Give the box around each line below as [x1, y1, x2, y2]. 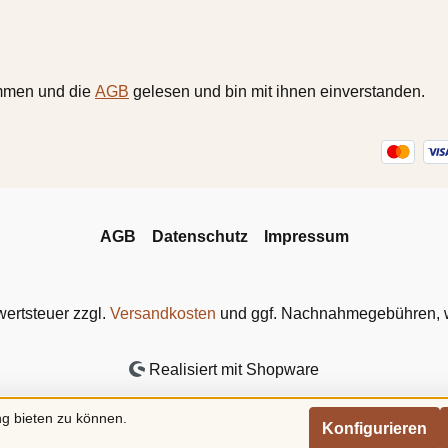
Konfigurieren [322, 420, 427, 437]
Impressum [263, 228, 349, 246]
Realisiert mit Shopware [145, 361, 320, 379]
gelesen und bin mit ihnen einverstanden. [129, 82, 425, 100]
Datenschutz [151, 228, 248, 246]
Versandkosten [110, 305, 216, 323]
